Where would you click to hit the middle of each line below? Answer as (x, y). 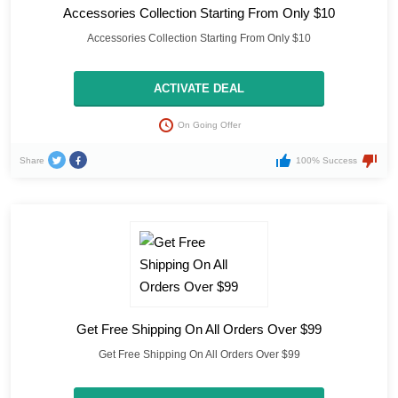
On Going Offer (209, 125)
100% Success (326, 161)
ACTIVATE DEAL (199, 89)
